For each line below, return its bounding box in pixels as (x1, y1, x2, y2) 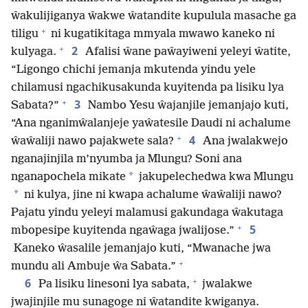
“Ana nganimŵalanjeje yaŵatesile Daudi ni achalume (11, 117, 291, 131)
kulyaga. (11, 45, 56, 59)
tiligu (11, 27, 38, 41)
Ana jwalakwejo (200, 135, 288, 148)
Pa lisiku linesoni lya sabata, (36, 278, 190, 291)
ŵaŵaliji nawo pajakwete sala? (11, 135, 174, 148)
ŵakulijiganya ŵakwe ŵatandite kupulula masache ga (11, 10, 296, 23)
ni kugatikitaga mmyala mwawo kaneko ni (48, 27, 275, 41)
